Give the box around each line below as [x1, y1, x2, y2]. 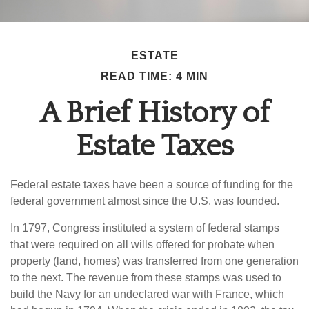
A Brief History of [40, 97, 269, 130]
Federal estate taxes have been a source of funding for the [10, 179, 293, 190]
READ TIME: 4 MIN [101, 70, 208, 82]
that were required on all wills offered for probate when [10, 239, 275, 250]
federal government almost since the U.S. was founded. [10, 195, 279, 207]
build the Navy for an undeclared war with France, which [10, 288, 284, 300]
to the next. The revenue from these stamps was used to [10, 272, 281, 283]
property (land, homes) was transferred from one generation [10, 255, 299, 267]
